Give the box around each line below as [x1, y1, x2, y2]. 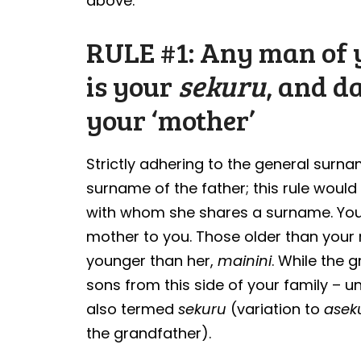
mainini [218, 250, 272, 271]
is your [86, 65, 179, 105]
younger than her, [86, 250, 218, 271]
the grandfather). [86, 322, 220, 343]
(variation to [226, 298, 325, 319]
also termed [86, 298, 179, 319]
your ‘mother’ [86, 99, 255, 139]
